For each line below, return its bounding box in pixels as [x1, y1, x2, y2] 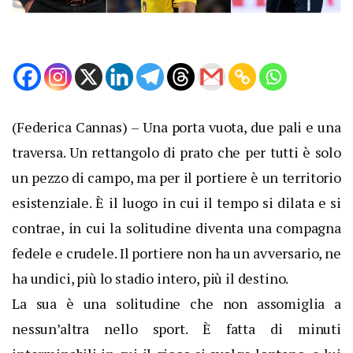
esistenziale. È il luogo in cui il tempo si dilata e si [12, 193, 341, 213]
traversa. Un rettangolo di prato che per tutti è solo [12, 143, 341, 162]
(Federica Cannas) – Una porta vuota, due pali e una [12, 117, 341, 137]
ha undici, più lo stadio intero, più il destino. [12, 269, 289, 288]
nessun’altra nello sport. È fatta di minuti [12, 319, 341, 339]
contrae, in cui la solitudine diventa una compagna [12, 218, 341, 238]
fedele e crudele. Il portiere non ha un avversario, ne [12, 243, 341, 263]
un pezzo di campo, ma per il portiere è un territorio [12, 168, 341, 188]
